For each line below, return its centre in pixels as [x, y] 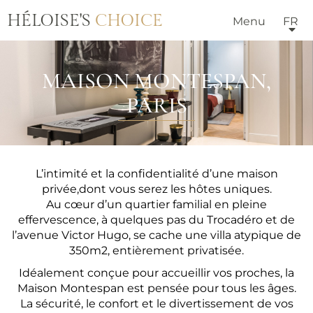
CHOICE [129, 21]
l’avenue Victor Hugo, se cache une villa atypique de [156, 235]
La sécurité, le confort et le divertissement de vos [156, 304]
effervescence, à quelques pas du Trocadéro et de [156, 220]
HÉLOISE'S [51, 21]
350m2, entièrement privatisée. [156, 250]
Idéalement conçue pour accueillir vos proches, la [156, 273]
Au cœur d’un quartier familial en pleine [156, 204]
